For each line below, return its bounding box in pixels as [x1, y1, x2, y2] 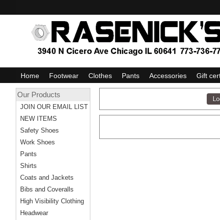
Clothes [88, 72, 112, 80]
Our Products [17, 90, 60, 99]
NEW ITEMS [20, 115, 57, 122]
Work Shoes [20, 138, 55, 146]
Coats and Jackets [20, 174, 74, 181]
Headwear [20, 209, 48, 217]
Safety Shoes [20, 127, 59, 134]
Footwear [49, 72, 79, 80]
